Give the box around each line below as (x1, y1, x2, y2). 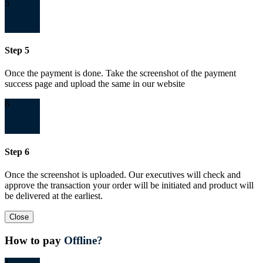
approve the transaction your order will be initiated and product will (5, 180, 254, 190)
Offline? (64, 234, 103, 247)
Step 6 (5, 146, 29, 157)
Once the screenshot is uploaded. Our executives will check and (5, 169, 241, 180)
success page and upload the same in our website (5, 79, 185, 89)
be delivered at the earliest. (5, 190, 103, 201)
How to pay (5, 234, 64, 247)
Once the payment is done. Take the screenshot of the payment (5, 68, 236, 79)
